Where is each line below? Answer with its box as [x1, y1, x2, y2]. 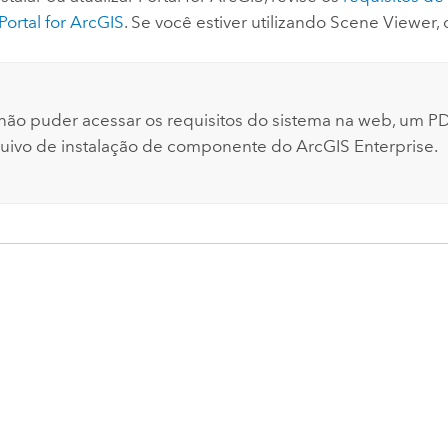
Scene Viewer [330, 12, 437, 33]
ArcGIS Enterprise [295, 136, 434, 157]
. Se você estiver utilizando [124, 12, 331, 33]
